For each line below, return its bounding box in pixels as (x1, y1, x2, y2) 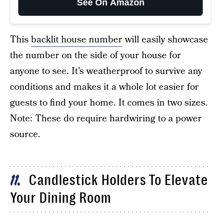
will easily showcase (122, 33, 208, 46)
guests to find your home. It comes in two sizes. (10, 96, 208, 110)
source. (10, 127, 40, 141)
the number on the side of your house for (10, 48, 181, 62)
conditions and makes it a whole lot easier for (10, 80, 199, 94)
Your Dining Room (10, 189, 111, 207)
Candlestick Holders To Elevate (29, 172, 208, 189)
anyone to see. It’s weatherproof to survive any (10, 64, 202, 78)
